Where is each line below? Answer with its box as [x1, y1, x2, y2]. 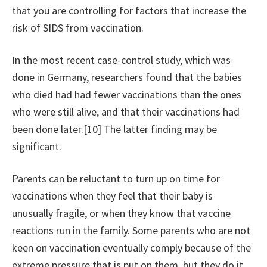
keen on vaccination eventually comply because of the [12, 241, 251, 255]
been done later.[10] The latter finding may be [12, 122, 217, 136]
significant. [12, 139, 61, 154]
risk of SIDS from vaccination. [12, 21, 144, 35]
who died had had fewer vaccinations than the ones [12, 88, 241, 102]
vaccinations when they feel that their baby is [12, 189, 213, 203]
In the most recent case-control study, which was [12, 53, 231, 67]
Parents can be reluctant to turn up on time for [12, 172, 220, 186]
